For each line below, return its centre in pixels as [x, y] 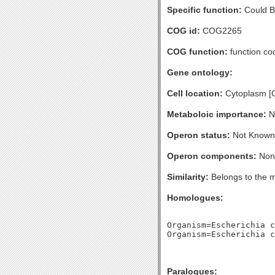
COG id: [184, 31]
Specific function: [204, 10]
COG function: [197, 52]
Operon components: [212, 156]
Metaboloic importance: [217, 114]
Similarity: [188, 177]
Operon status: [199, 135]
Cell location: [195, 93]
